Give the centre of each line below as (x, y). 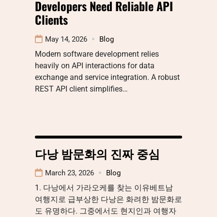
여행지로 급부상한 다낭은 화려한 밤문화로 (108, 199)
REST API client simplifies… (81, 89)
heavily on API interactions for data (95, 65)
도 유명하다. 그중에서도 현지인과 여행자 (106, 211)
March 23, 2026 (70, 173)
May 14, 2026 (66, 39)
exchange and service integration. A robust (107, 77)
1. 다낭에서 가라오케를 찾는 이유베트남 (104, 187)
